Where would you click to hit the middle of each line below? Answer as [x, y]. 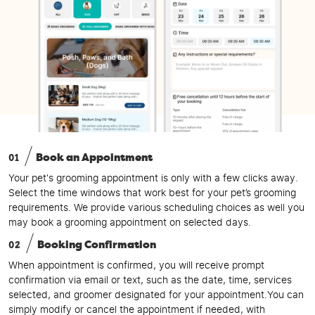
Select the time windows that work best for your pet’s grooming [152, 193]
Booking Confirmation [97, 245]
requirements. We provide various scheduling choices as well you [156, 208]
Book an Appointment [94, 157]
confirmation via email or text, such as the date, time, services [150, 280]
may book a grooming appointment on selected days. [130, 223]
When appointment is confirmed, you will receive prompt [136, 265]
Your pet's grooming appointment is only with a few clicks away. [153, 178]
